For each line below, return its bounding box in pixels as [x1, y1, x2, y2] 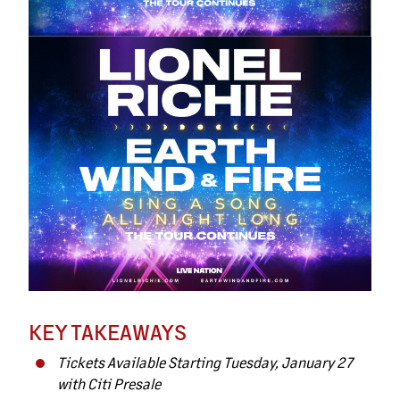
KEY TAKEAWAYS [29, 317, 187, 346]
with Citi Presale [57, 373, 161, 393]
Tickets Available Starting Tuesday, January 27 [57, 352, 353, 371]
